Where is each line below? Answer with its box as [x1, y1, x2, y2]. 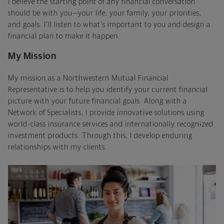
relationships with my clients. [8, 143, 107, 151]
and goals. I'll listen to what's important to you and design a [8, 20, 210, 28]
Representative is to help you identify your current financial [8, 85, 208, 93]
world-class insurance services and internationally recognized [8, 120, 213, 128]
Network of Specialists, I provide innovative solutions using [8, 108, 204, 116]
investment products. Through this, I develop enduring [8, 131, 192, 139]
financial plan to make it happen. [8, 32, 120, 40]
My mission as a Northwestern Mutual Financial [8, 74, 168, 82]
